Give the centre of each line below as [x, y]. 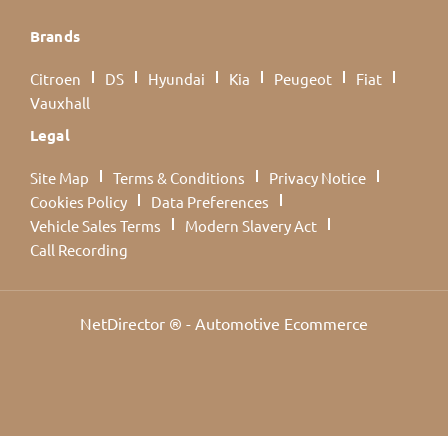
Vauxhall [60, 103]
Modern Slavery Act [251, 226]
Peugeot [303, 79]
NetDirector [124, 322]
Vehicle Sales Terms [95, 226]
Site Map [59, 178]
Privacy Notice [317, 178]
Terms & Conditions [179, 178]
